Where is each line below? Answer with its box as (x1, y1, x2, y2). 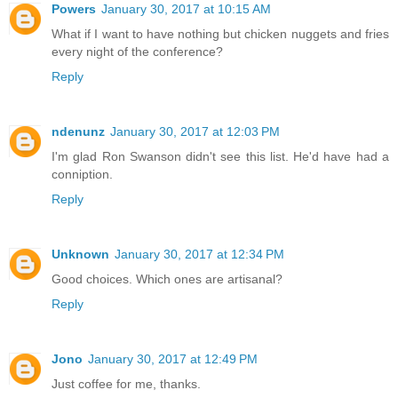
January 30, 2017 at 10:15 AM (101, 2, 271, 17)
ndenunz (52, 124, 105, 139)
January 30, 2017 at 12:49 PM (88, 352, 258, 367)
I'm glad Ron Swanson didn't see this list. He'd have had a (52, 149, 389, 164)
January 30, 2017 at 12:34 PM (115, 247, 284, 262)
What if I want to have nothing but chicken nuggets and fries (52, 27, 389, 42)
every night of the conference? (52, 44, 223, 60)
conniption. (52, 167, 113, 182)
